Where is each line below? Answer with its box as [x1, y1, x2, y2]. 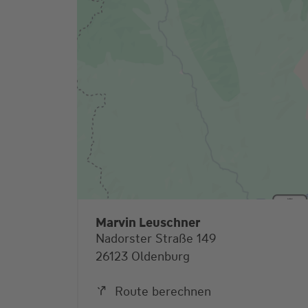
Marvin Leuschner [96, 214, 200, 232]
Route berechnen [115, 283, 211, 300]
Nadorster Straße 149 [96, 230, 217, 247]
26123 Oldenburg [96, 248, 190, 265]
